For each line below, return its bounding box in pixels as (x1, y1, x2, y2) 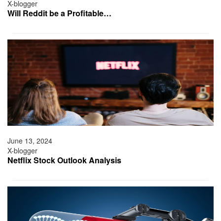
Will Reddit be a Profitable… (7, 7, 111, 19)
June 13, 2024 (7, 136, 52, 146)
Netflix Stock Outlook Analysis (7, 154, 121, 166)
